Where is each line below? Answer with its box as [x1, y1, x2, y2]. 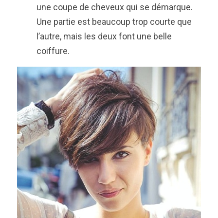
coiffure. [36, 46, 70, 56]
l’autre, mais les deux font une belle [36, 31, 172, 42]
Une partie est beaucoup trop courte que [36, 17, 192, 27]
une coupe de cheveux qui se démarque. [36, 2, 193, 13]
